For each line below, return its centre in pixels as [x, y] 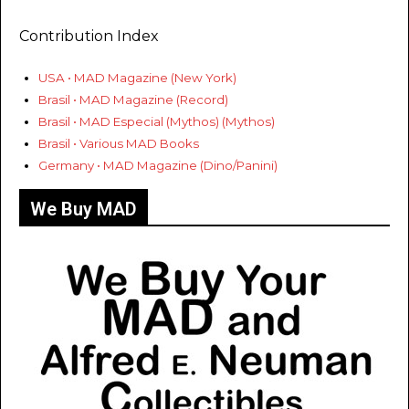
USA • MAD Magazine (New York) [137, 78]
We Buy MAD [84, 209]
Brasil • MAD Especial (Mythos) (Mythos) [157, 122]
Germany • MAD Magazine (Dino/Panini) [158, 166]
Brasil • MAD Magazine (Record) [133, 100]
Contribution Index [89, 37]
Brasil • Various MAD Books [119, 144]
